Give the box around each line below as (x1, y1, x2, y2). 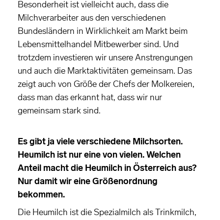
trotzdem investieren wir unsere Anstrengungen (18, 52, 193, 63)
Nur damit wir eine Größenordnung (18, 176, 158, 187)
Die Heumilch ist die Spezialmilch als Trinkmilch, (18, 207, 196, 218)
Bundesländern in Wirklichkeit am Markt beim (18, 26, 188, 37)
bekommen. (18, 189, 65, 200)
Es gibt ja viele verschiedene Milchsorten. (18, 136, 183, 147)
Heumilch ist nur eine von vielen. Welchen (18, 149, 181, 161)
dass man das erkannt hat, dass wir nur (18, 92, 162, 103)
